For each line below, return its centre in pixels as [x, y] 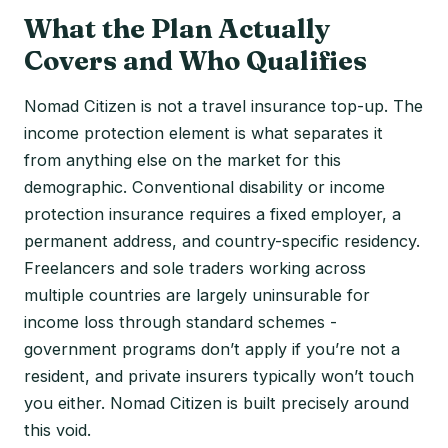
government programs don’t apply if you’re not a [212, 348]
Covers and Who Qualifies [195, 60]
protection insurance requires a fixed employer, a [212, 213]
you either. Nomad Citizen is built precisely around [216, 402]
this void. [57, 429]
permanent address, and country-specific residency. [222, 240]
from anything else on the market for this [182, 159]
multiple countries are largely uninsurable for [197, 294]
